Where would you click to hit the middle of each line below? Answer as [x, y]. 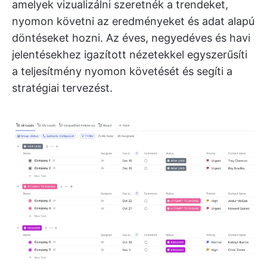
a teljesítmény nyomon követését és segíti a [122, 72]
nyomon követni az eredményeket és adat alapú [133, 21]
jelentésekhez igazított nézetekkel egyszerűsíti [130, 55]
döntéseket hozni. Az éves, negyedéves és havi [131, 38]
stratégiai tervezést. [62, 88]
